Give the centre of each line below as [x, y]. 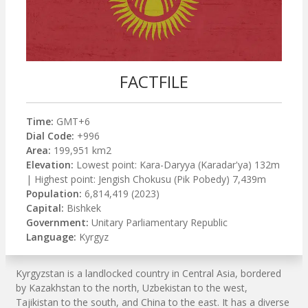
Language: [51, 237]
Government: [57, 223]
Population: [54, 194]
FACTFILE [154, 82]
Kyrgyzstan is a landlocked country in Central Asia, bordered [148, 274]
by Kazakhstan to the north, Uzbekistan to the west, [132, 288]
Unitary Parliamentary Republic [158, 223]
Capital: [45, 208]
